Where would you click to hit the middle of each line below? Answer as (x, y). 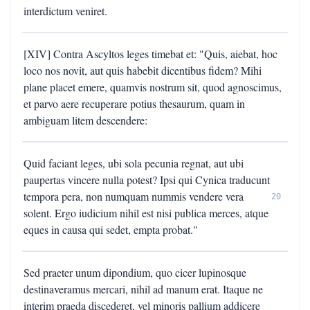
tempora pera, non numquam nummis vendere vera (134, 196)
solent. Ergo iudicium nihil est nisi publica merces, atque (146, 213)
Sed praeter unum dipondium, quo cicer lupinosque (135, 272)
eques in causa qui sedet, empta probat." (111, 229)
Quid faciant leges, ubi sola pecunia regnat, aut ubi (134, 163)
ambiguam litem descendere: (85, 120)
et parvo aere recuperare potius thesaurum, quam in (134, 103)
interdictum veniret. (65, 11)
